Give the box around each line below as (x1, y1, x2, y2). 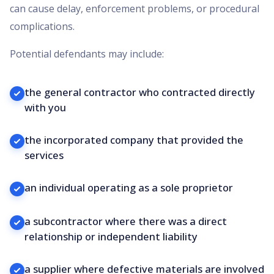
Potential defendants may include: (10, 47, 164, 61)
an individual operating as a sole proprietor (24, 180, 233, 195)
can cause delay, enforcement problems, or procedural (10, 2, 259, 16)
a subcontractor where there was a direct (24, 214, 227, 229)
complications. (10, 20, 75, 34)
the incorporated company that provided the (24, 133, 243, 147)
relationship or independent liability (24, 229, 198, 244)
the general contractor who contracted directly (24, 85, 255, 100)
